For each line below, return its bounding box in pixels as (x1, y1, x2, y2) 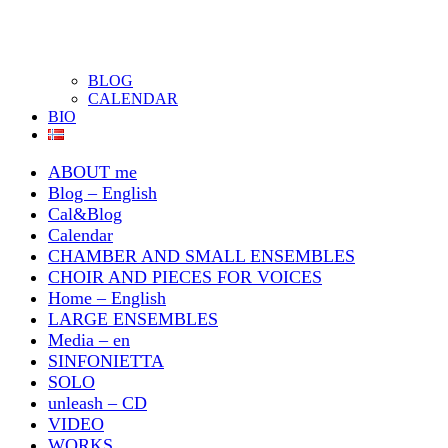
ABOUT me (48, 162, 137, 182)
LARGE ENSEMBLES (48, 309, 218, 329)
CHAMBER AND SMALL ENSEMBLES (48, 246, 355, 266)
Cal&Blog (48, 204, 122, 224)
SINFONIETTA (48, 351, 164, 371)
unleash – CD (48, 393, 147, 413)
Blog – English (48, 183, 157, 203)
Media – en (48, 330, 130, 350)
